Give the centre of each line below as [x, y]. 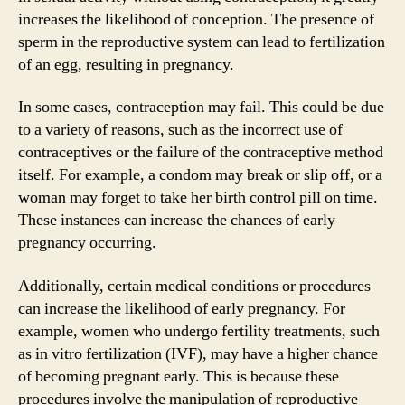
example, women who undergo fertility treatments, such [199, 331]
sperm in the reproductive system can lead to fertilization [202, 42]
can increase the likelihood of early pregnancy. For [182, 308]
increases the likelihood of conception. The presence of [196, 19]
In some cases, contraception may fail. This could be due [201, 107]
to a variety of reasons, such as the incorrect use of [180, 130]
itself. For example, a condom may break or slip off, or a [200, 175]
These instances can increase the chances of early [177, 220]
